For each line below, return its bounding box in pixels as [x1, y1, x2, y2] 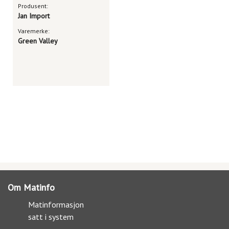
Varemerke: [18, 27, 50, 35]
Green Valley [18, 36, 58, 45]
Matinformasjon [28, 199, 84, 210]
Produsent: [18, 2, 48, 10]
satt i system [28, 212, 74, 222]
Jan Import [18, 11, 50, 20]
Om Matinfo [8, 181, 55, 193]
